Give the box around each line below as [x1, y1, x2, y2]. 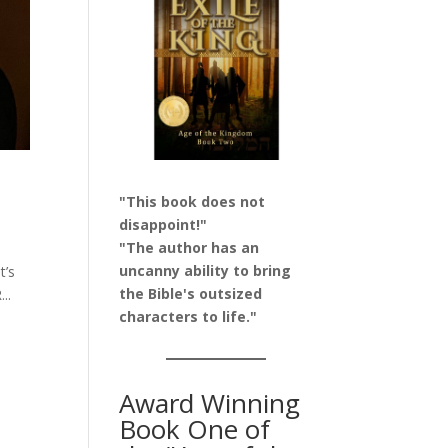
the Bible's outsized [119, 284, 263, 304]
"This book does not [119, 192, 266, 212]
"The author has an [119, 238, 260, 258]
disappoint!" [119, 215, 208, 235]
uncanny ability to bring [119, 261, 292, 281]
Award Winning [119, 385, 301, 422]
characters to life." [119, 307, 258, 327]
